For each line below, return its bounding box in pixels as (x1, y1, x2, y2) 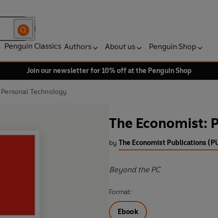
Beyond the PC (109, 165, 160, 175)
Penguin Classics (4, 41, 61, 51)
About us (105, 42, 135, 51)
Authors (64, 42, 91, 51)
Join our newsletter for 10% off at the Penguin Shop (26, 67, 192, 75)
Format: (109, 188, 132, 197)
